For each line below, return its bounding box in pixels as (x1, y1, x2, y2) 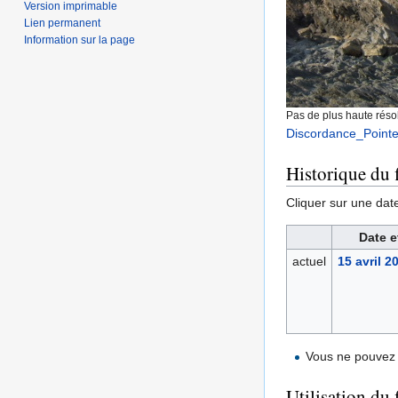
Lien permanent (24, 16, 101, 29)
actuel (291, 254, 326, 269)
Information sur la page (24, 33, 136, 46)
